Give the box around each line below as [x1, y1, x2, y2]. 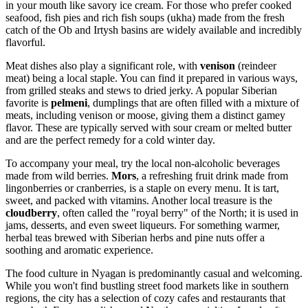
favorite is [5, 97, 51, 109]
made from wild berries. [5, 170, 111, 182]
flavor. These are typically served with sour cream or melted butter [5, 122, 291, 134]
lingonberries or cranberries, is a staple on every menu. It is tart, [5, 182, 279, 195]
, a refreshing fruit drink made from [136, 170, 288, 182]
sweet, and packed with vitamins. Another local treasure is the [5, 195, 272, 207]
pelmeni [51, 97, 87, 109]
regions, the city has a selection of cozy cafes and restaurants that [5, 292, 285, 305]
